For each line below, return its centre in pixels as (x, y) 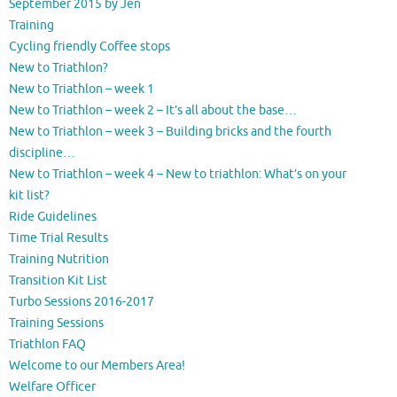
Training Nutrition (59, 259)
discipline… (42, 153)
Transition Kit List (58, 280)
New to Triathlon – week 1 (82, 89)
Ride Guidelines (53, 217)
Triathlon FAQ (47, 344)
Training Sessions (56, 323)
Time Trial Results (58, 238)
